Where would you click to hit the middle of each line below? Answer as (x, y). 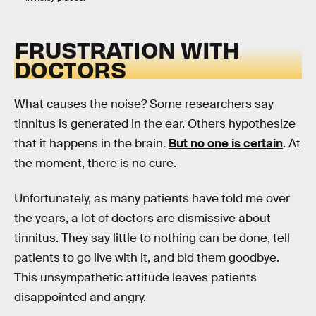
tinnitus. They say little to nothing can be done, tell (152, 238)
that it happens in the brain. (91, 144)
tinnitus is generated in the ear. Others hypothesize (155, 124)
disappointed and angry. (80, 297)
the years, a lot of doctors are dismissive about (142, 218)
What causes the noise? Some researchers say (144, 104)
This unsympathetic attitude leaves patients (135, 277)
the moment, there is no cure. (95, 164)
